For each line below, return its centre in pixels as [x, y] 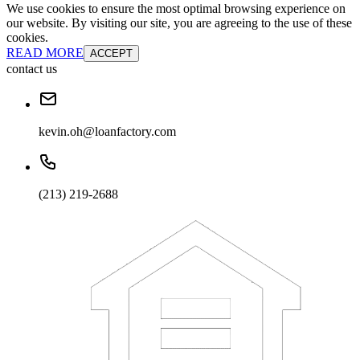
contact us [32, 69]
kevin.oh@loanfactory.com [107, 132]
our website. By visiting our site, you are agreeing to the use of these [179, 23]
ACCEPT [111, 54]
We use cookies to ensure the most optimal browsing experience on [176, 9]
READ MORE [45, 53]
